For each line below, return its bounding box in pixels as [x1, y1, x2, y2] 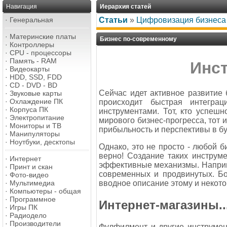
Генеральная [10, 16, 53, 24]
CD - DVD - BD [10, 81, 57, 89]
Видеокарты [10, 65, 50, 73]
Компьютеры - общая [10, 187, 81, 195]
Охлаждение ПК [10, 97, 63, 105]
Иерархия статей [100, 3, 151, 10]
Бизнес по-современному [100, 35, 177, 43]
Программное [10, 195, 56, 203]
